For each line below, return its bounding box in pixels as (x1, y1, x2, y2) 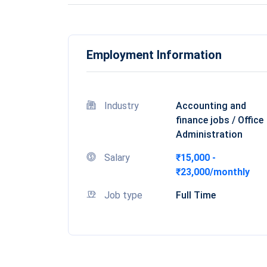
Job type (104, 190, 142, 201)
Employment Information (86, 48, 222, 62)
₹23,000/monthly (176, 166, 250, 178)
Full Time (176, 190, 216, 201)
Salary (104, 152, 130, 163)
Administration (176, 129, 243, 140)
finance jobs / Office (176, 114, 263, 126)
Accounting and (176, 100, 246, 111)
